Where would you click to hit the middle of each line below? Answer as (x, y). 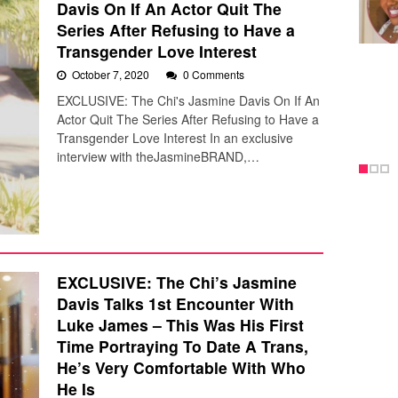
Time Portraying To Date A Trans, (183, 346)
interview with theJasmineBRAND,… (158, 157)
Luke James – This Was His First (180, 325)
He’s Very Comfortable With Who (181, 368)
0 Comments (214, 75)
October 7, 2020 (112, 75)
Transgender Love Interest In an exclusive (175, 138)
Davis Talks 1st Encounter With (175, 304)
